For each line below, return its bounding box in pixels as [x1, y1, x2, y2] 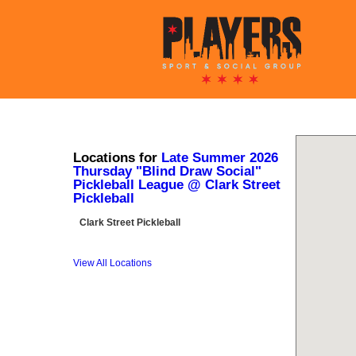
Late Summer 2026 [161, 150, 278, 165]
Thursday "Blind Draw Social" [73, 164, 261, 179]
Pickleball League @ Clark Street [73, 177, 281, 192]
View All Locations [73, 257, 152, 269]
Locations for [73, 150, 161, 165]
